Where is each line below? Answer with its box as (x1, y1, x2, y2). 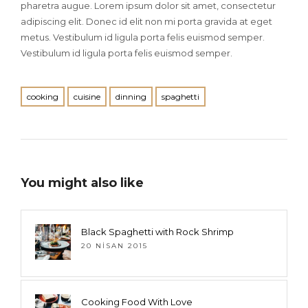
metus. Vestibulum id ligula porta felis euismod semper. (21, 32, 265, 43)
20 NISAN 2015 (81, 241, 148, 250)
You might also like (21, 175, 144, 190)
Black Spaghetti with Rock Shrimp (81, 225, 234, 237)
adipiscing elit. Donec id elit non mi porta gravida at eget (21, 16, 272, 27)
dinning (115, 91, 146, 102)
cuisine (74, 91, 100, 102)
